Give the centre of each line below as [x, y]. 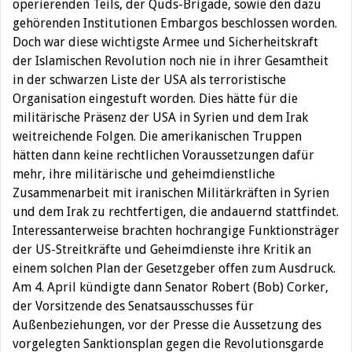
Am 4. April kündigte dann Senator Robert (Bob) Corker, [170, 287]
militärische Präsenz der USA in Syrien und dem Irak [160, 117]
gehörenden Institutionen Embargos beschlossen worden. [175, 23]
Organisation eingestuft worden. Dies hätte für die [155, 99]
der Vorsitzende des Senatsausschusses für [133, 306]
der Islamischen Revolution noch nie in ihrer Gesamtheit [170, 61]
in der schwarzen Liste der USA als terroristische [149, 80]
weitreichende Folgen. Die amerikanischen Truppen [157, 136]
